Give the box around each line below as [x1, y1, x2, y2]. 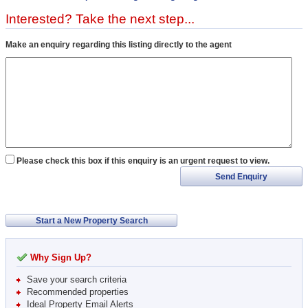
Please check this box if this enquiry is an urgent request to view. [16, 156, 269, 166]
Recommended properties [27, 287, 129, 298]
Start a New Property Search [35, 216, 148, 226]
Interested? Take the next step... [5, 12, 195, 27]
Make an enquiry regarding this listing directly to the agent [5, 40, 232, 50]
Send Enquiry [215, 171, 267, 181]
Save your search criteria [27, 274, 126, 285]
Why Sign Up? [30, 252, 91, 263]
